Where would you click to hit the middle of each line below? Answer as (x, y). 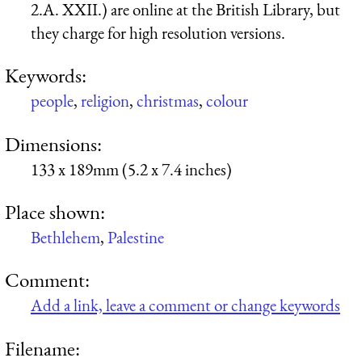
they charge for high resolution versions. (158, 32)
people (52, 101)
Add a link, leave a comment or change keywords (185, 305)
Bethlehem (65, 237)
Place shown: (55, 211)
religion (105, 101)
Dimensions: (53, 143)
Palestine (136, 237)
